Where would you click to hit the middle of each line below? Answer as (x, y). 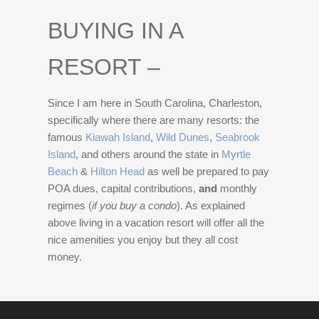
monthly (237, 188)
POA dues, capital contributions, (124, 188)
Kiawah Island (118, 137)
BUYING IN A (115, 31)
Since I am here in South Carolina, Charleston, (155, 103)
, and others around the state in (149, 154)
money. (67, 257)
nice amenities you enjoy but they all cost (143, 240)
